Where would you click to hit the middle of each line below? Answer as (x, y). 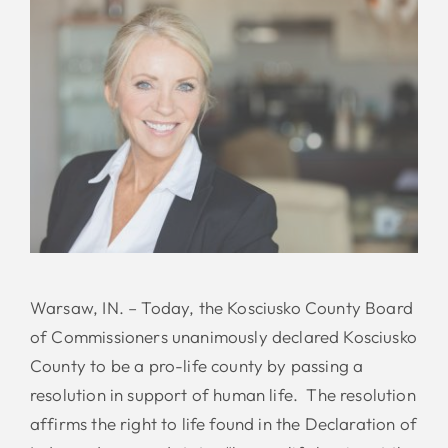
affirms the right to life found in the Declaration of (223, 423)
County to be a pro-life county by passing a (196, 365)
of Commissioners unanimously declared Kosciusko (223, 336)
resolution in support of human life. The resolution (222, 394)
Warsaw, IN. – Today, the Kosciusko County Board (221, 307)
